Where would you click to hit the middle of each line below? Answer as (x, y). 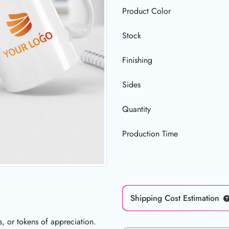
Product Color (146, 11)
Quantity (136, 109)
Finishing (137, 60)
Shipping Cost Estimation (175, 198)
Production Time (150, 134)
